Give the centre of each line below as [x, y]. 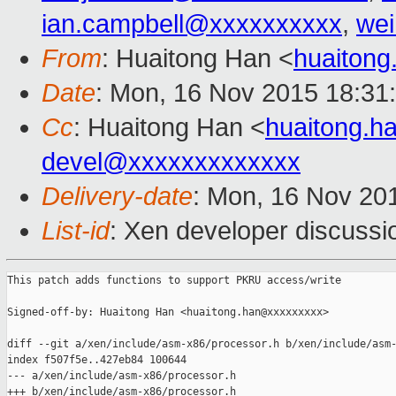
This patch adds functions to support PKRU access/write [174, 281]
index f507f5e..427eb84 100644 [97, 360]
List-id [76, 231]
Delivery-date [117, 197]
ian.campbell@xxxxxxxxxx [192, 24]
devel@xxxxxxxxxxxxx [171, 162]
